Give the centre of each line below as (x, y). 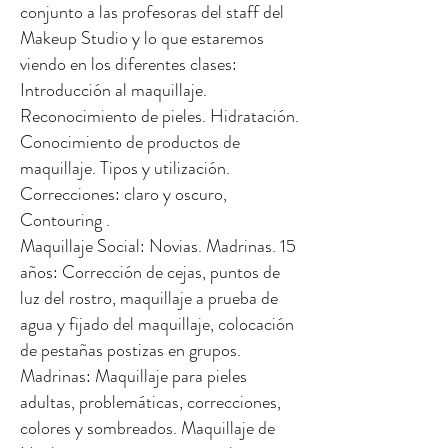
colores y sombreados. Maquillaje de (147, 428)
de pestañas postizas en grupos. (132, 350)
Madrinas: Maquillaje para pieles (133, 376)
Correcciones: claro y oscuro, (123, 194)
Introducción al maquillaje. (113, 90)
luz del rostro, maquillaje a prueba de (149, 298)
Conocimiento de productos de (130, 142)
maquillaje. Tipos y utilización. (125, 168)
